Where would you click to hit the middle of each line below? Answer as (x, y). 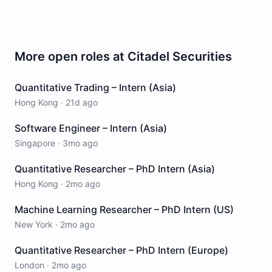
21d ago (82, 102)
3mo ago (80, 143)
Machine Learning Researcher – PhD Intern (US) (124, 209)
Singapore (35, 143)
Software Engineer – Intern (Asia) (91, 128)
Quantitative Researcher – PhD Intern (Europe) (121, 250)
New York (34, 224)
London (29, 265)
